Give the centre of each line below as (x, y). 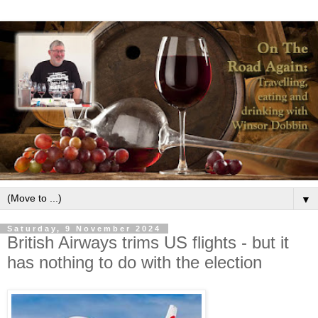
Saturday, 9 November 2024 (84, 229)
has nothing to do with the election (135, 262)
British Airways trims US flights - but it (148, 242)
